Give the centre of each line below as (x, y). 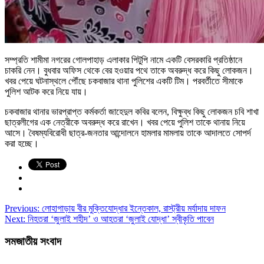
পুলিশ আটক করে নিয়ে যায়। (46, 91)
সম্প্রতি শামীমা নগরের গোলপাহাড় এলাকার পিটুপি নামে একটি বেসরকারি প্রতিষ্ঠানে (123, 60)
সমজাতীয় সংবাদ (33, 242)
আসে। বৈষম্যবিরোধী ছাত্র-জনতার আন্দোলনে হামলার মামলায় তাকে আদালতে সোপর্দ (128, 133)
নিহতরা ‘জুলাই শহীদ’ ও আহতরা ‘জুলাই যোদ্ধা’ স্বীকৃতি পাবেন (120, 219)
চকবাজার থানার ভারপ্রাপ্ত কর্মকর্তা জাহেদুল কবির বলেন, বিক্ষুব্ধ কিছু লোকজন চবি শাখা (132, 111)
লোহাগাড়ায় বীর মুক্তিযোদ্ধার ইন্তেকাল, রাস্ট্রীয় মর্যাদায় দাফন (133, 208)
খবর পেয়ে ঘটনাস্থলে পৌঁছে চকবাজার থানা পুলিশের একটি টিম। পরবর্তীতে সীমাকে (124, 81)
